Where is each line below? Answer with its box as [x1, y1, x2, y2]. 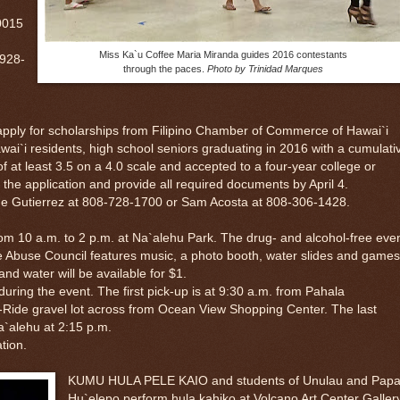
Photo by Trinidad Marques [207, 62, 323, 74]
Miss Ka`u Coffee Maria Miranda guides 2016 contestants [99, 48, 347, 60]
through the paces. [123, 62, 207, 74]
